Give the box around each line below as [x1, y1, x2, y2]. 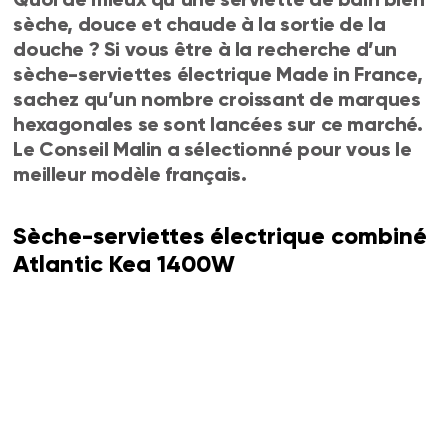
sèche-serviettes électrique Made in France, [13, 61, 423, 86]
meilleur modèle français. [13, 161, 247, 186]
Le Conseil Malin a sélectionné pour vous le [13, 136, 412, 161]
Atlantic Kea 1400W [13, 248, 236, 278]
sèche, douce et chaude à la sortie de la [13, 11, 386, 36]
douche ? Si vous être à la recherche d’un [13, 36, 398, 61]
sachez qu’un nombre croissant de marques [13, 86, 421, 111]
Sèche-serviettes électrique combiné [13, 220, 428, 250]
